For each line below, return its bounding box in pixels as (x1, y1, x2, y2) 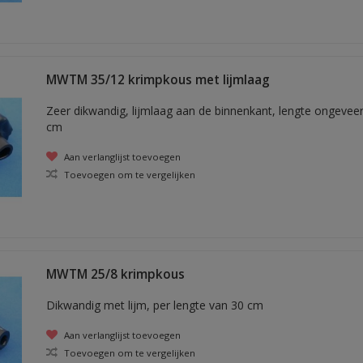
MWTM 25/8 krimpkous (45, 266, 185, 283)
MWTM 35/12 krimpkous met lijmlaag (45, 70, 270, 88)
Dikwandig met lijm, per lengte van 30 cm (45, 297, 263, 313)
